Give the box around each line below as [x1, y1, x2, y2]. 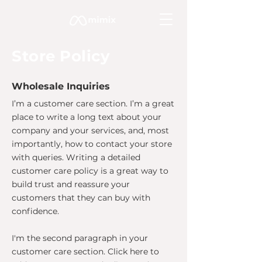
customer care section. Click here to [12, 246, 159, 257]
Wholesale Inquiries [12, 81, 110, 92]
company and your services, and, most [12, 125, 169, 136]
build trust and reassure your [12, 179, 130, 189]
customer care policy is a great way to [12, 166, 168, 176]
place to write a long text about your [12, 112, 161, 122]
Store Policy [12, 47, 115, 65]
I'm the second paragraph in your [12, 233, 148, 243]
